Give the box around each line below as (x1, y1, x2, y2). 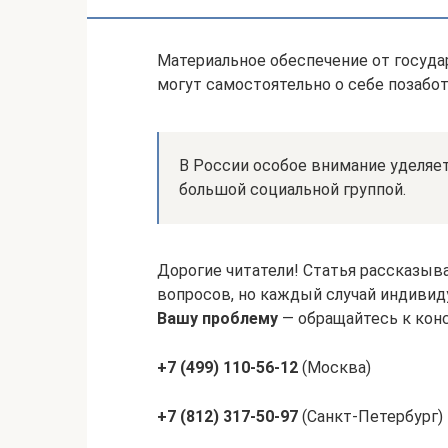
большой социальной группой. (179, 180, 406, 199)
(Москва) (298, 358, 371, 377)
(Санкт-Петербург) (298, 407, 443, 426)
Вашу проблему (157, 309, 278, 328)
